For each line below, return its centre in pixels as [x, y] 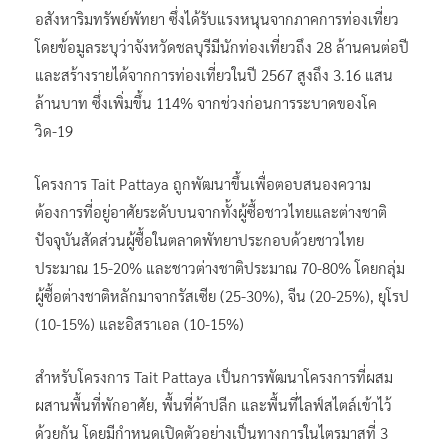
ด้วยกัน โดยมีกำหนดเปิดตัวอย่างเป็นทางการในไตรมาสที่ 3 [211, 432]
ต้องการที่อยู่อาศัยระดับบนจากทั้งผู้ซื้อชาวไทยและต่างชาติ [211, 211]
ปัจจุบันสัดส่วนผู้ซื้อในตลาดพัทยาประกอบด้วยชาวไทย [199, 239]
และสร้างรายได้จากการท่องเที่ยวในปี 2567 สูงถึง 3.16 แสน [214, 74]
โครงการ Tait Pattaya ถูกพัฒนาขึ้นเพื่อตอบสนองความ [203, 183]
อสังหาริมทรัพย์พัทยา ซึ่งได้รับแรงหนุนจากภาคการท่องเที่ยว [217, 18]
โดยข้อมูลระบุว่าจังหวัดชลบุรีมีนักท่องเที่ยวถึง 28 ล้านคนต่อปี [222, 46]
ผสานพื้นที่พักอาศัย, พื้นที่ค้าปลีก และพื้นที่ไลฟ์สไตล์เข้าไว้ [213, 404]
